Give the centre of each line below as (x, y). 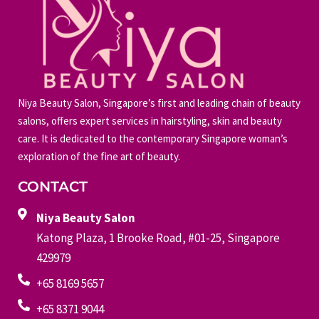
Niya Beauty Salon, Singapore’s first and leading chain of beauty (159, 103)
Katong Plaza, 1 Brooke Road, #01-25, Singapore (158, 237)
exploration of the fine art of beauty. (99, 156)
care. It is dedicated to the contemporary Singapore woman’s (153, 138)
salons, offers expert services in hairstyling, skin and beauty (150, 120)
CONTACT (53, 186)
